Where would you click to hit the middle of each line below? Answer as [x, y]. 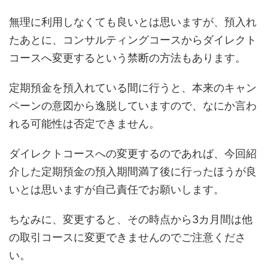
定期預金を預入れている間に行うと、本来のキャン [133, 88]
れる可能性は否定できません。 [84, 124]
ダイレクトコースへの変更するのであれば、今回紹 [133, 154]
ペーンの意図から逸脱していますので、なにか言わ [133, 106]
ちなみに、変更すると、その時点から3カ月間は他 [131, 220]
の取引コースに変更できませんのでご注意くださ [127, 237]
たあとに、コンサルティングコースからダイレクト [133, 40]
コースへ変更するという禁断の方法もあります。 [127, 58]
